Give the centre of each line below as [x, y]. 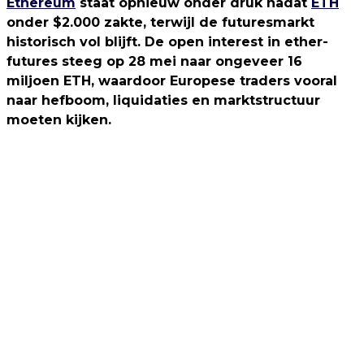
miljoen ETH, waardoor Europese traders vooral [172, 81]
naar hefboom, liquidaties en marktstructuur [163, 100]
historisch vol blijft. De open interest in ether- [167, 42]
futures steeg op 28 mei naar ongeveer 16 [154, 61]
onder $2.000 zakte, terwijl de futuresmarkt [160, 22]
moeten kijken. [59, 120]
